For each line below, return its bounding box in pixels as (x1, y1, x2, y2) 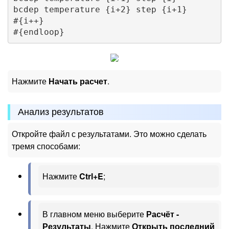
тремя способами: (12, 140, 80, 152)
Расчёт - (146, 208, 179, 220)
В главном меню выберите (42, 208, 146, 220)
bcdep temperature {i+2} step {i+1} (13, 5, 187, 15)
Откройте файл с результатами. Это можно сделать (12, 128, 207, 140)
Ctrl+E (79, 170, 103, 182)
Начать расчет (49, 75, 107, 87)
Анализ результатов (18, 107, 104, 118)
